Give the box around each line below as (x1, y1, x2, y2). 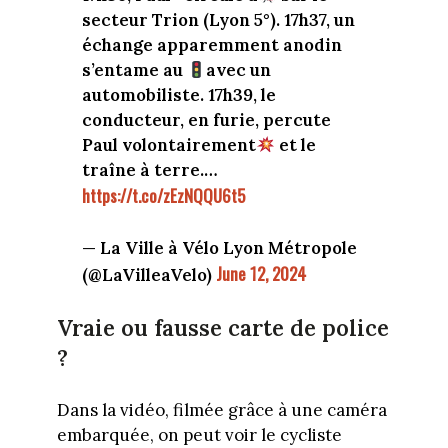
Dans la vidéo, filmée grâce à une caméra (56, 398, 387, 421)
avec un (206, 59, 272, 82)
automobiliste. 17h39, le (82, 84, 276, 107)
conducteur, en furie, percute (82, 109, 331, 132)
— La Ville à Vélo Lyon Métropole (82, 236, 357, 259)
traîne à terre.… (82, 159, 218, 182)
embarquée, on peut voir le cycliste (56, 423, 342, 446)
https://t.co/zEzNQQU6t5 (82, 183, 245, 209)
